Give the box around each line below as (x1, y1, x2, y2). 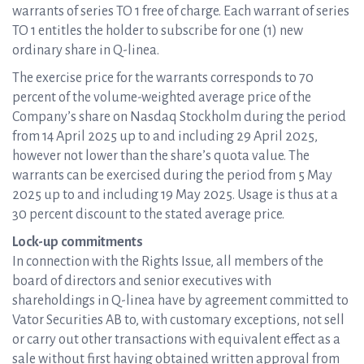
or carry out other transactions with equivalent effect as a (12, 332, 340, 347)
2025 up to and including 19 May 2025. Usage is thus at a (12, 188, 338, 202)
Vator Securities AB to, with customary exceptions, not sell (12, 313, 344, 327)
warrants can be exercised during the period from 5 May (12, 168, 332, 183)
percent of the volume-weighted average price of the (12, 90, 311, 105)
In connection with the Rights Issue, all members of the (12, 254, 323, 269)
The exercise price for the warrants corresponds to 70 (12, 71, 314, 85)
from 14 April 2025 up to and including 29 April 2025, (12, 129, 318, 144)
